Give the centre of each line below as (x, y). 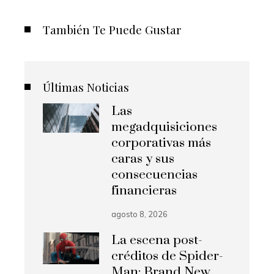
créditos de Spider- (168, 256)
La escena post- (157, 240)
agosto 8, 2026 (140, 214)
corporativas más (161, 143)
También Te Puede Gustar (112, 29)
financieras (144, 191)
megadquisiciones (165, 127)
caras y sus (143, 159)
